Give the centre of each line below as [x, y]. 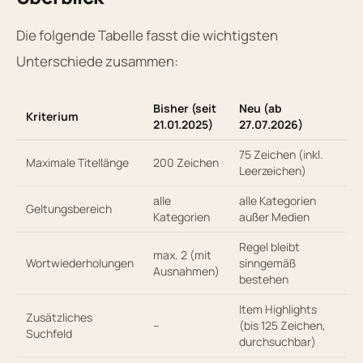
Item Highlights [278, 309]
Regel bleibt [269, 246]
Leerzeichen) [273, 170]
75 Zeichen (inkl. [281, 154]
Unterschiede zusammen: [97, 61]
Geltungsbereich [69, 208]
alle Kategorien [278, 200]
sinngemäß [267, 263]
